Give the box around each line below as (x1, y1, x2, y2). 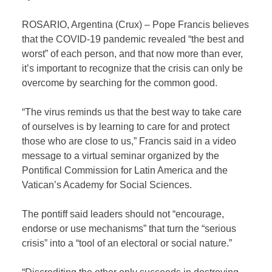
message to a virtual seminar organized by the (22, 150, 220, 161)
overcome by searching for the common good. (22, 77, 218, 88)
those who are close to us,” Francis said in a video (22, 135, 237, 146)
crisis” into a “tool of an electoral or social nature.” (22, 237, 233, 248)
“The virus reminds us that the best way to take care (22, 106, 242, 117)
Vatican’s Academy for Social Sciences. (22, 179, 192, 190)
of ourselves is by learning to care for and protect (22, 121, 230, 132)
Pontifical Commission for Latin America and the (22, 165, 228, 175)
